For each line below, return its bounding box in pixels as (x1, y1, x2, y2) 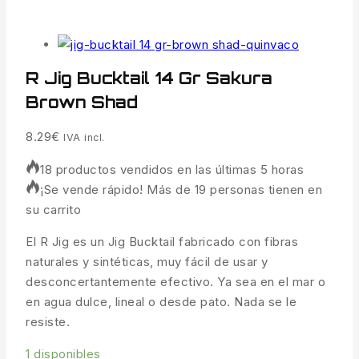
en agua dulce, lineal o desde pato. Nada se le (26, 294, 296, 310)
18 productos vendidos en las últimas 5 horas (40, 162, 304, 178)
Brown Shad (26, 92, 138, 113)
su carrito (26, 202, 81, 218)
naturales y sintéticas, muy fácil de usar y (26, 254, 268, 270)
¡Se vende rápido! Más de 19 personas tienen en (40, 182, 322, 198)
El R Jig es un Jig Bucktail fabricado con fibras (26, 234, 298, 250)
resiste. (26, 314, 70, 330)
